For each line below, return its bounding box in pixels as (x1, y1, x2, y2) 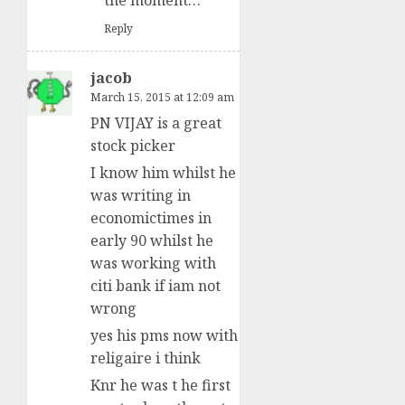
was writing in (90, 185, 191, 206)
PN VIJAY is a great (90, 113, 221, 134)
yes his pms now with (90, 325, 238, 346)
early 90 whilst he (90, 231, 213, 251)
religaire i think (90, 348, 201, 369)
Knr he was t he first (90, 375, 231, 396)
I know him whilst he (90, 163, 236, 184)
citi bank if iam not (90, 276, 221, 297)
